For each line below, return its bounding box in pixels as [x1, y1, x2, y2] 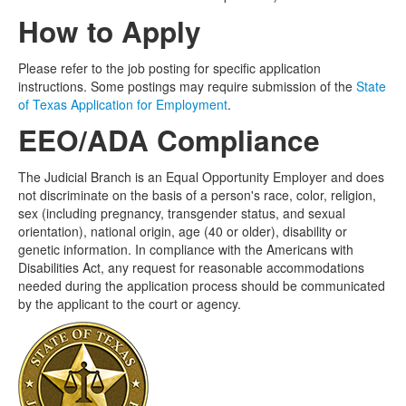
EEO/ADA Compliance [18, 120, 320, 160]
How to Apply [18, 11, 201, 52]
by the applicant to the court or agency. [18, 295, 241, 313]
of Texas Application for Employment [18, 95, 227, 113]
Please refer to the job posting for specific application [18, 59, 321, 77]
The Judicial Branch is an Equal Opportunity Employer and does [18, 168, 384, 186]
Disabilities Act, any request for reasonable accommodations [18, 258, 364, 276]
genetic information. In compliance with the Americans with [18, 240, 353, 258]
